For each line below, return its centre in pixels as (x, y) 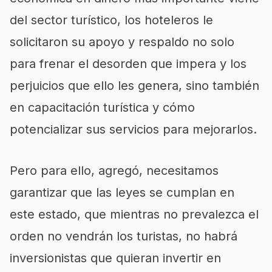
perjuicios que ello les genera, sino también (134, 86)
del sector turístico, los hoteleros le (111, 20)
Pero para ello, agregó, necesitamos (114, 171)
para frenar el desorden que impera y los (128, 64)
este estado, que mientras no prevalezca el (134, 214)
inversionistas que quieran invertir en (115, 258)
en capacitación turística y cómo (102, 107)
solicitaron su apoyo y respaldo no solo (122, 42)
